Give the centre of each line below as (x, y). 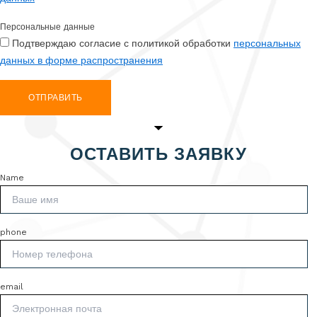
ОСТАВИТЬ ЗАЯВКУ (158, 154)
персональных (267, 43)
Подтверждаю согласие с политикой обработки (123, 43)
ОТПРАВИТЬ (56, 98)
